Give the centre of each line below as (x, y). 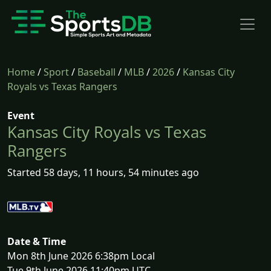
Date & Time (37, 242)
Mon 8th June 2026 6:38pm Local (81, 256)
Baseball (96, 72)
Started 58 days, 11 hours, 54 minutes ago (103, 172)
